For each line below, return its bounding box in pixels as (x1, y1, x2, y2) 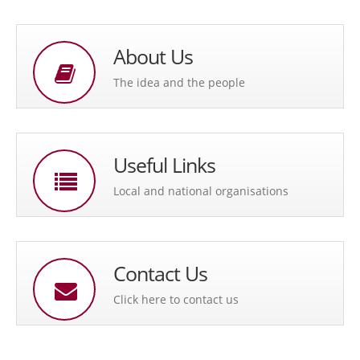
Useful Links (113, 152, 215, 179)
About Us (113, 43, 193, 71)
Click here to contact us (113, 292, 239, 308)
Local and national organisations (113, 183, 288, 199)
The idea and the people (113, 75, 245, 91)
